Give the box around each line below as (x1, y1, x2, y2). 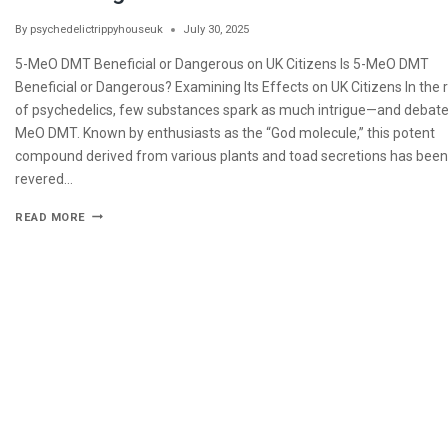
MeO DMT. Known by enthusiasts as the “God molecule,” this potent (15, 125, 435, 142)
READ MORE (15, 211, 87, 225)
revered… (15, 171, 73, 188)
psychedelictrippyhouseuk (30, 23, 164, 37)
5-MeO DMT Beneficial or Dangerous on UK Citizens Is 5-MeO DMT (15, 56, 429, 73)
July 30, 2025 (183, 23, 250, 37)
